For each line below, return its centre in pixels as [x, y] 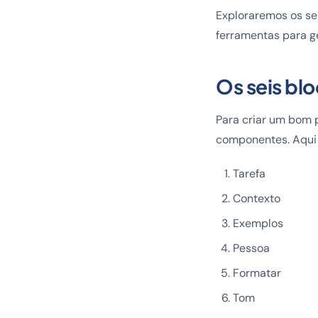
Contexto [257, 198]
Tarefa [249, 174]
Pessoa [251, 248]
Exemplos [258, 223]
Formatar [257, 273]
